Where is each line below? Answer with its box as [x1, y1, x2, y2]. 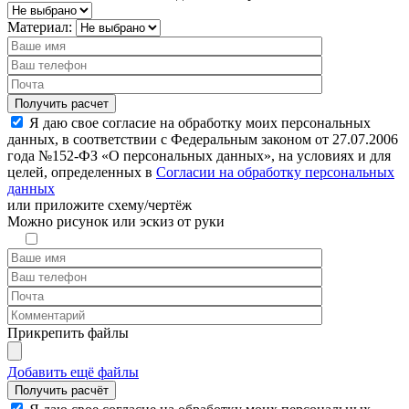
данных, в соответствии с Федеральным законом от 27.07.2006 [7, 131, 398, 147]
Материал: [7, 18, 72, 35]
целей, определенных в [7, 163, 156, 180]
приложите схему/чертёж [31, 196, 192, 213]
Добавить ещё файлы [7, 363, 139, 380]
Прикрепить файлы [7, 324, 129, 341]
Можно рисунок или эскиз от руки [7, 213, 225, 229]
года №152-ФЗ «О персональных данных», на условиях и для [7, 147, 391, 163]
